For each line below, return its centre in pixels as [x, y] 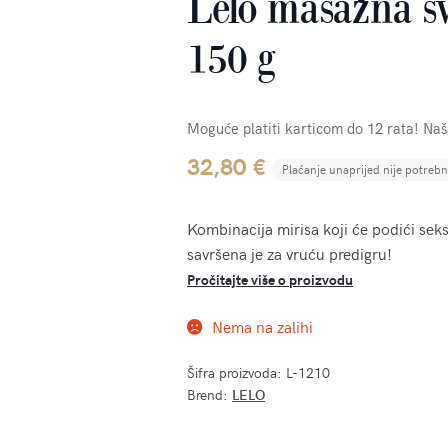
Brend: [209, 395]
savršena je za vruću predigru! [289, 252]
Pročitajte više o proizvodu [269, 279]
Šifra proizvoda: [236, 373]
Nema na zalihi [262, 325]
